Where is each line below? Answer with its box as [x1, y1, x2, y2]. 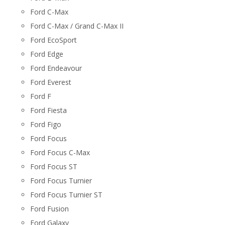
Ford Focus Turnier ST [30, 190, 102, 199]
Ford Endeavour [30, 63, 82, 73]
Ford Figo [30, 120, 61, 129]
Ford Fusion [30, 204, 69, 213]
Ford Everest [30, 77, 71, 87]
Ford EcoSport [30, 35, 77, 45]
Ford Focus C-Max [30, 148, 90, 157]
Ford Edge [30, 49, 63, 59]
